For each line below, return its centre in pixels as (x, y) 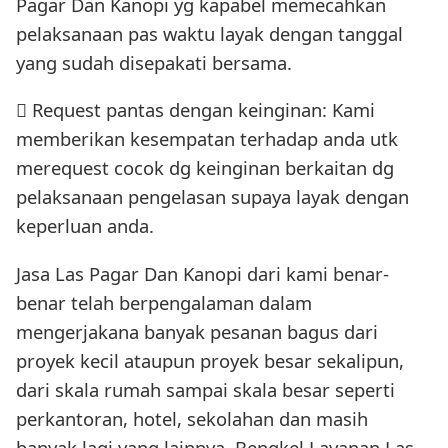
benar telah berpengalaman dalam (164, 302)
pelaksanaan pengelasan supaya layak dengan (212, 197)
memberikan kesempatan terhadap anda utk (207, 139)
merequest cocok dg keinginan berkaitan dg (205, 168)
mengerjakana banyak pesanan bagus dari (197, 331)
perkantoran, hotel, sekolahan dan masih (192, 418)
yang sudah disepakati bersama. (154, 62)
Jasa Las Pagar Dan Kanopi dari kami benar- (202, 273)
